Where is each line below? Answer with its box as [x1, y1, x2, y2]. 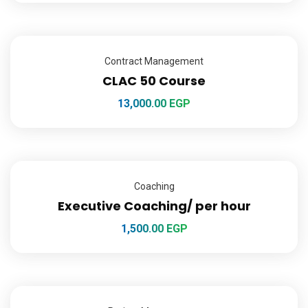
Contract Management [104, 56, 203, 67]
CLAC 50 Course [102, 72, 206, 90]
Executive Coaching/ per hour [57, 197, 251, 214]
